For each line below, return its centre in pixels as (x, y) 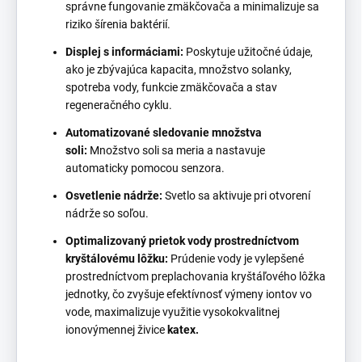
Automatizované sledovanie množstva (164, 132)
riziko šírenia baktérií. (118, 24)
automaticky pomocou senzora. (146, 168)
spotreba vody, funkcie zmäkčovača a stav (171, 87)
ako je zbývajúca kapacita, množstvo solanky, (179, 69)
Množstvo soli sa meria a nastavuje (177, 150)
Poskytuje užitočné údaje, (248, 51)
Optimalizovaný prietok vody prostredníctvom (182, 240)
